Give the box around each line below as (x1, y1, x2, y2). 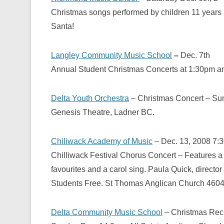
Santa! (51, 22, 74, 30)
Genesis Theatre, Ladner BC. (51, 108, 154, 116)
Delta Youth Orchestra (51, 94, 129, 102)
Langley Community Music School (51, 51, 172, 59)
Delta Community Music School (51, 208, 162, 216)
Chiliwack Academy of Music (51, 137, 152, 145)
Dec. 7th (180, 51, 210, 59)
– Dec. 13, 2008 (152, 137, 210, 145)
